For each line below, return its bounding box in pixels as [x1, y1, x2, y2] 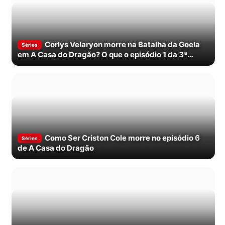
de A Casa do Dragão [18, 143, 94, 153]
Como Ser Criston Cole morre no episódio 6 [45, 133, 200, 143]
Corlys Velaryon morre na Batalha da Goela [45, 40, 200, 50]
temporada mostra [18, 60, 86, 70]
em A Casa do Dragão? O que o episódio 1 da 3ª [18, 50, 187, 60]
